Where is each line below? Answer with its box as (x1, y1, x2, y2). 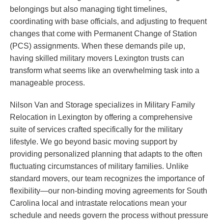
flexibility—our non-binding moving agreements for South (10, 187, 207, 195)
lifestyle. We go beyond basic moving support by (10, 137, 177, 146)
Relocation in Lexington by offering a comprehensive (10, 113, 192, 122)
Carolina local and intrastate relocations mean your (10, 199, 187, 208)
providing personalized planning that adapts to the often (10, 150, 202, 159)
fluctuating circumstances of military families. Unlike (10, 162, 189, 171)
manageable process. (10, 79, 85, 87)
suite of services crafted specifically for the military (10, 125, 183, 134)
